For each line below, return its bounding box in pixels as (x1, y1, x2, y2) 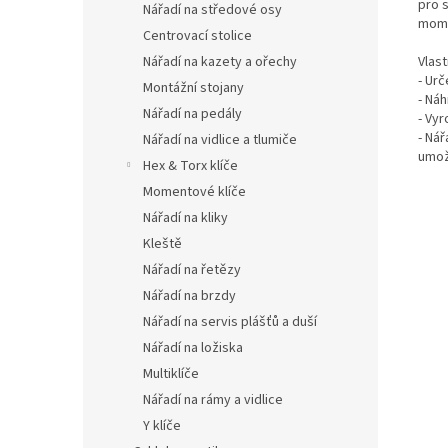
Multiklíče (143, 364, 199, 384)
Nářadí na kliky (143, 208, 228, 228)
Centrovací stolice (143, 26, 252, 46)
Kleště (143, 234, 182, 254)
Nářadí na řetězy (143, 260, 241, 280)
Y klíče (143, 416, 181, 436)
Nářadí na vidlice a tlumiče (143, 130, 297, 150)
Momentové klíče (143, 182, 246, 202)
